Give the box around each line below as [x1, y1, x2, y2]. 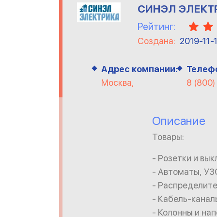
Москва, [101, 77, 134, 88]
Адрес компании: [101, 64, 178, 74]
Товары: [152, 132, 184, 142]
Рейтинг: [138, 21, 175, 32]
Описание [152, 114, 205, 128]
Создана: [138, 36, 177, 46]
